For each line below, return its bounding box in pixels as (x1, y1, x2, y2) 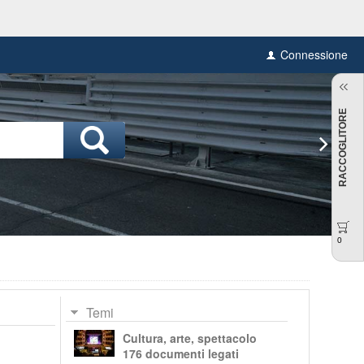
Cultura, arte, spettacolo (122, 329, 257, 346)
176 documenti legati (122, 344, 239, 362)
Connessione (280, 45, 348, 63)
